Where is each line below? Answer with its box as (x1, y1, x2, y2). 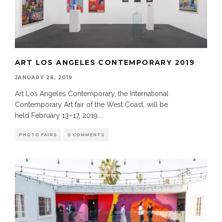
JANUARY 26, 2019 (15, 74, 72, 81)
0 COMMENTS (67, 132, 105, 137)
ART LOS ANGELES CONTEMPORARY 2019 (15, 57, 195, 67)
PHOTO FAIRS (19, 132, 57, 137)
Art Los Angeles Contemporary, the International (15, 89, 168, 98)
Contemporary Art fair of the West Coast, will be (15, 100, 168, 109)
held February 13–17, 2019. (15, 111, 99, 119)
